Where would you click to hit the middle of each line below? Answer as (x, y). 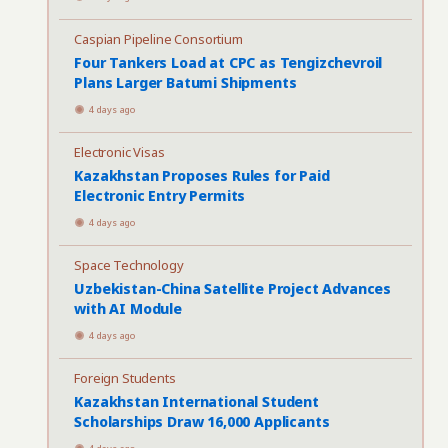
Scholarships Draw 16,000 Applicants (202, 421)
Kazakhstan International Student (196, 401)
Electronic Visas (119, 152)
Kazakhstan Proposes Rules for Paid (202, 175)
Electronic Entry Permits (160, 195)
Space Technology (129, 265)
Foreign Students (125, 378)
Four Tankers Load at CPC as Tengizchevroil (228, 62)
